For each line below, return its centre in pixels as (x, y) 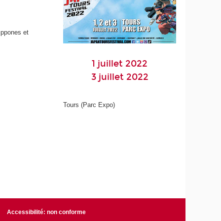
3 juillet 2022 (120, 77)
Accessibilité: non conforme (46, 212)
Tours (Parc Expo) (90, 105)
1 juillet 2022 (120, 64)
